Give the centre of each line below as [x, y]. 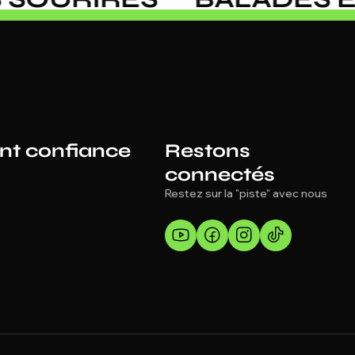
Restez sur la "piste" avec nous [246, 193]
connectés [220, 175]
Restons [208, 151]
